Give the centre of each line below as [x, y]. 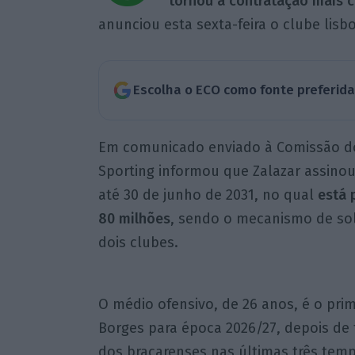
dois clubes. [138, 242]
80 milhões [134, 218]
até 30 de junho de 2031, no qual [208, 195]
